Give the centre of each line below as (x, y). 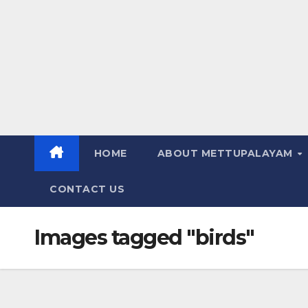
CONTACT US (87, 189)
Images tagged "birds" (144, 237)
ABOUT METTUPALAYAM (226, 153)
